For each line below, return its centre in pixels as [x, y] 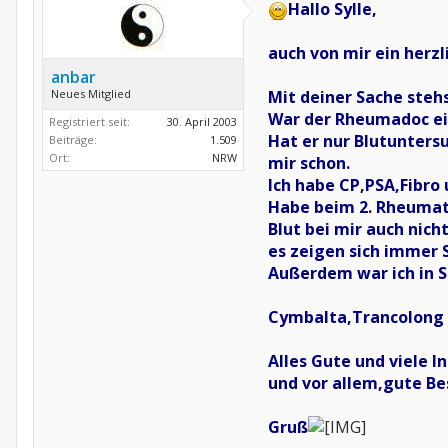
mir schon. [309, 163]
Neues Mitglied [91, 93]
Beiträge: [73, 139]
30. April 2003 [202, 121]
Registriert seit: [89, 121]
